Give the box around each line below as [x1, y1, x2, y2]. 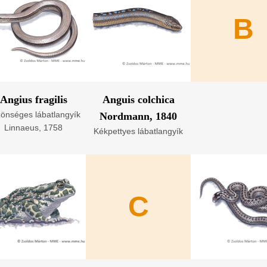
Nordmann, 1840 [100, 110, 177, 122]
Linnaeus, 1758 [4, 123, 63, 132]
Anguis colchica [102, 94, 175, 105]
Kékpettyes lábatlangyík [94, 126, 183, 136]
